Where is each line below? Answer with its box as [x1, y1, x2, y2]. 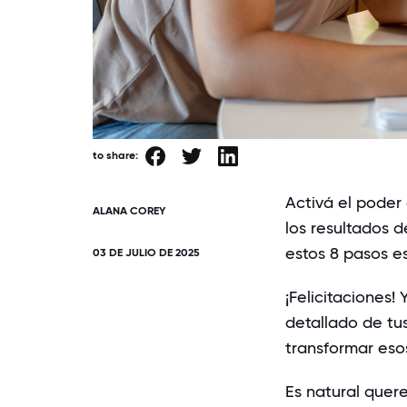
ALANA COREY [93, 203, 165, 217]
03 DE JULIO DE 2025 [93, 245, 200, 259]
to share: [93, 148, 138, 162]
